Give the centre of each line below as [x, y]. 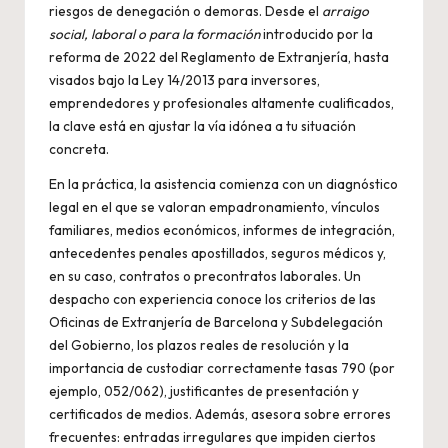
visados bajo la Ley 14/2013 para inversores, [184, 80]
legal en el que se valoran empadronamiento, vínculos [214, 207]
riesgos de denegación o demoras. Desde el [185, 11]
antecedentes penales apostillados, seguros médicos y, [217, 253]
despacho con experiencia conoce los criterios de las [212, 299]
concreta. [79, 149]
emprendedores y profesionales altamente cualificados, [221, 103]
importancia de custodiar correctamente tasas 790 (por [222, 368]
